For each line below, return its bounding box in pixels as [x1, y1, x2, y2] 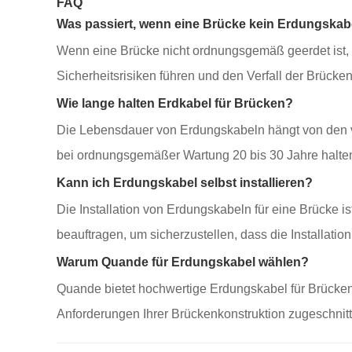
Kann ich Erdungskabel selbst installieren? [57, 176, 313, 189]
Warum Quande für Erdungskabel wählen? [57, 255, 309, 269]
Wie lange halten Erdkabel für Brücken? [57, 97, 293, 110]
